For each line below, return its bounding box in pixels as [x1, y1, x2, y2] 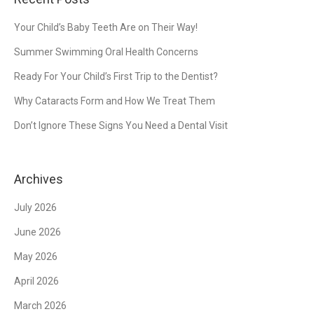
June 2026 [14, 226, 61, 238]
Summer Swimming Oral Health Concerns [14, 46, 198, 57]
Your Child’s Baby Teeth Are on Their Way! [14, 21, 198, 33]
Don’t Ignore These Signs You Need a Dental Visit [14, 119, 228, 131]
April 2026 [14, 275, 59, 287]
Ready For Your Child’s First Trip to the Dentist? [14, 70, 218, 82]
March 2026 [14, 299, 67, 311]
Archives [14, 171, 63, 186]
